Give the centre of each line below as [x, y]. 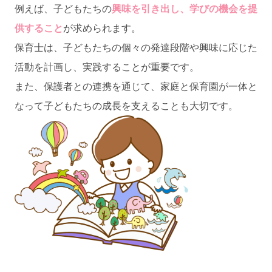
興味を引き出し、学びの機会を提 [185, 8]
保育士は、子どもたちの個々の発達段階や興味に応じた [136, 47]
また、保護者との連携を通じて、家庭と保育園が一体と [136, 86]
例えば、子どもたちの [63, 8]
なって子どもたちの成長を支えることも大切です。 [126, 106]
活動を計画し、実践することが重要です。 [107, 67]
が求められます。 [102, 28]
